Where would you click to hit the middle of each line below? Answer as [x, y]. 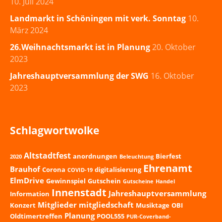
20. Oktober [174, 47]
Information [30, 194]
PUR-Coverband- [149, 217]
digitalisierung [118, 170]
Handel [165, 182]
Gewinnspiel [66, 181]
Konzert [23, 205]
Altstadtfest [47, 156]
